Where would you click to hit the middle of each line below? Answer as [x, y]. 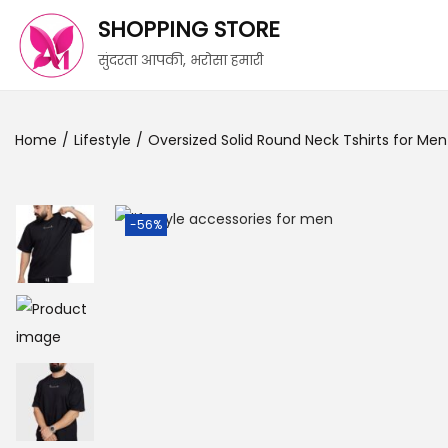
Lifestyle [102, 140]
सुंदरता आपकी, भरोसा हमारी [180, 60]
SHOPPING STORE [189, 29]
